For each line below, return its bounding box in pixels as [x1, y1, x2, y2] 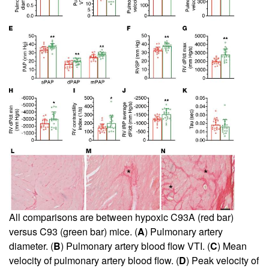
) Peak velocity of [186, 253, 259, 268]
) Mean [217, 239, 247, 253]
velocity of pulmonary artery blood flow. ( [9, 253, 179, 268]
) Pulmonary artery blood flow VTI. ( [61, 239, 210, 253]
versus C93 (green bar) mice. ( [9, 225, 138, 239]
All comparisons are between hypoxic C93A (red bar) [9, 210, 234, 225]
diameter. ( [9, 239, 53, 253]
